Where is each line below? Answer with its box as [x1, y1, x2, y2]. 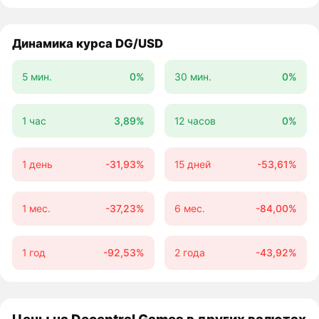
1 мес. [21, 202, 51, 215]
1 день [21, 158, 53, 171]
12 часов [174, 114, 216, 127]
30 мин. [174, 70, 211, 83]
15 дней [174, 158, 211, 171]
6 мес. [174, 202, 205, 215]
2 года [174, 246, 205, 258]
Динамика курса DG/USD [12, 36, 164, 51]
